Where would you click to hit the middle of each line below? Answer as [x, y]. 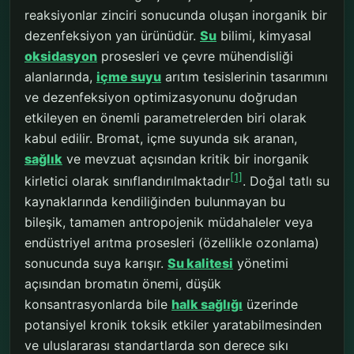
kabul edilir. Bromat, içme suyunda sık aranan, [161, 138]
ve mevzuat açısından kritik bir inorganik [186, 159]
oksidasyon [61, 56]
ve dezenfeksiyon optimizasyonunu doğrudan [161, 97]
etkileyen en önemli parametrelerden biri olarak [166, 118]
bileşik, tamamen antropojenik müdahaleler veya [169, 222]
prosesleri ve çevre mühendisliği [195, 56]
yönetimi [261, 264]
